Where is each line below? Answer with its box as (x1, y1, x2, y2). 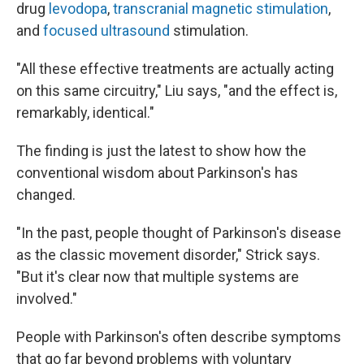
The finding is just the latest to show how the (16, 142, 306, 159)
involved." (16, 290, 77, 307)
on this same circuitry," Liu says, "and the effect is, (16, 82, 337, 99)
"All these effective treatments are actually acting (16, 60, 334, 77)
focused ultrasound (43, 22, 170, 39)
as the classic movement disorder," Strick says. (16, 246, 320, 263)
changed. (16, 186, 76, 203)
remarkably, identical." (16, 104, 154, 121)
